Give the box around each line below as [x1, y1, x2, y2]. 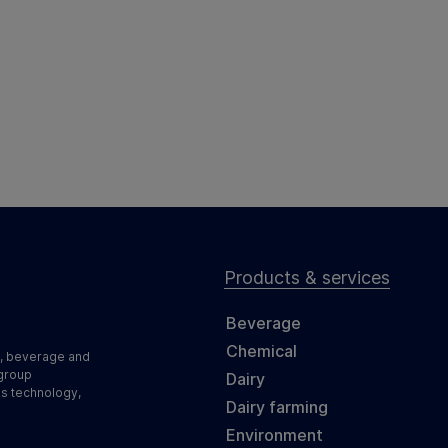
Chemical [226, 341, 297, 362]
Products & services [224, 267, 390, 289]
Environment [226, 425, 323, 446]
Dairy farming [226, 397, 328, 418]
